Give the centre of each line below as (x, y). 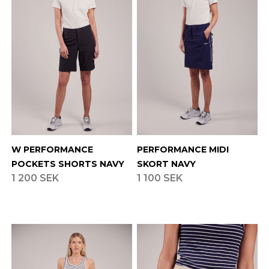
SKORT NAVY (166, 164)
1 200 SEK (35, 178)
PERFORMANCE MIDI (183, 150)
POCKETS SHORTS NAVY (68, 164)
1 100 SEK (159, 178)
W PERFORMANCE (52, 150)
